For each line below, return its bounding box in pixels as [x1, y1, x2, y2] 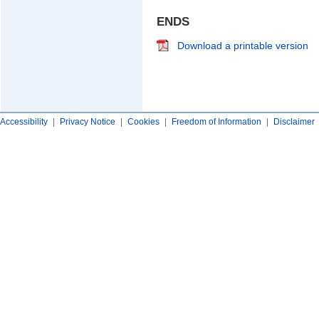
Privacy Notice [60, 117, 115, 127]
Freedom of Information [172, 117, 261, 127]
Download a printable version [177, 40, 308, 52]
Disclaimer [273, 117, 315, 127]
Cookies [127, 117, 159, 127]
